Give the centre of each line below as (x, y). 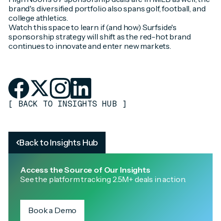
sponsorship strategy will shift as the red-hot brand (99, 37)
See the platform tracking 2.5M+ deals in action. (103, 179)
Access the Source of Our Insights (85, 169)
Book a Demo (52, 210)
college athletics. (38, 18)
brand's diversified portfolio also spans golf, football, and (107, 9)
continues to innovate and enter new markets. (90, 46)
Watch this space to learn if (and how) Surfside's (92, 27)
